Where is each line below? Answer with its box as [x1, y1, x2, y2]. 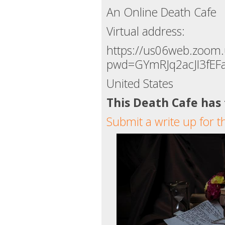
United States [106, 75, 173, 91]
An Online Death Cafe [106, 4, 216, 20]
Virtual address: [106, 23, 185, 39]
